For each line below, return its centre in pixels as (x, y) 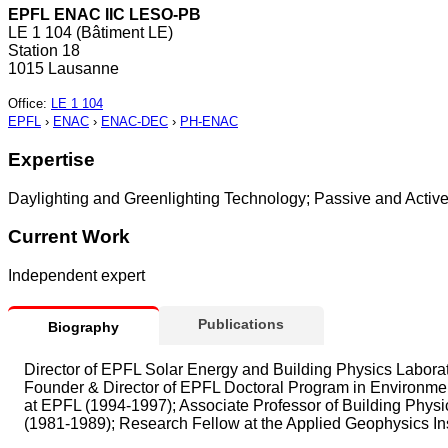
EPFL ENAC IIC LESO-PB (104, 15)
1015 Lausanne (63, 69)
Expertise (51, 159)
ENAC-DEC (134, 122)
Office (25, 104)
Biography (83, 327)
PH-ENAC (209, 122)
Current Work (69, 237)
